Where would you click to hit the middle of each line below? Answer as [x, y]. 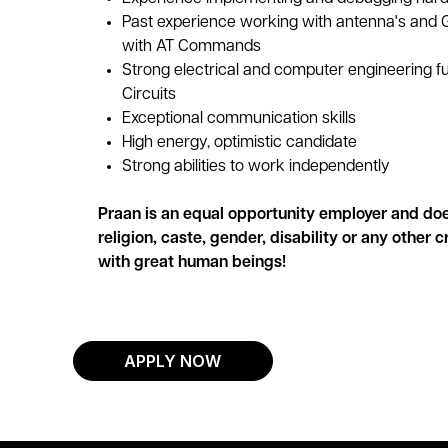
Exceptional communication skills [238, 119]
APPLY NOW [173, 361]
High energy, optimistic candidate [239, 143]
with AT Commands [191, 47]
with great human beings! [191, 263]
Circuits [150, 95]
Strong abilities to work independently [257, 167]
